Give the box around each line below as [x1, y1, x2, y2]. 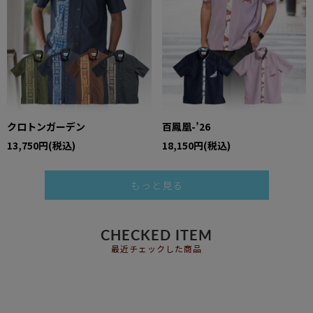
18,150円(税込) [161, 138, 231, 152]
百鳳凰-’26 [161, 119, 210, 133]
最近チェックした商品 [111, 245, 202, 254]
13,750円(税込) [7, 138, 75, 152]
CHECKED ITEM [101, 229, 212, 244]
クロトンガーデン [7, 119, 85, 133]
